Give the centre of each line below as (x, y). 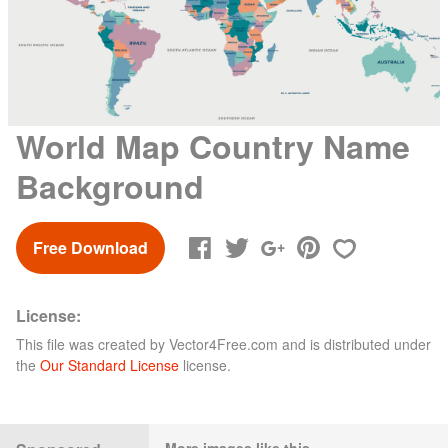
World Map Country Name (213, 145)
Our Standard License (109, 364)
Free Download (90, 247)
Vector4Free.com (223, 343)
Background (110, 185)
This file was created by (92, 343)
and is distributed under (354, 343)
